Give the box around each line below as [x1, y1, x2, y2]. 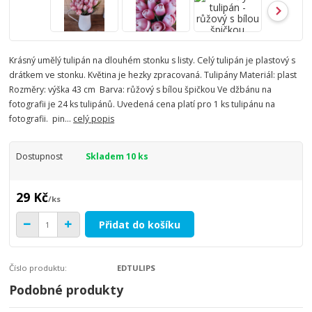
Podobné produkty [9, 281, 124, 299]
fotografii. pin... [9, 113, 74, 125]
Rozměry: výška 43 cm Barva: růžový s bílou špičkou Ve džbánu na [9, 84, 272, 96]
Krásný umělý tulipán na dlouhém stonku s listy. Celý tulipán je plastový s [9, 54, 296, 67]
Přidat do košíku [99, 217, 180, 231]
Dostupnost [15, 150, 63, 163]
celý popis [73, 113, 115, 125]
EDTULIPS [116, 263, 155, 274]
